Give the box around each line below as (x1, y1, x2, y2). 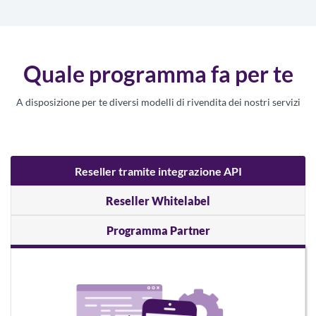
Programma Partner (106, 223, 210, 237)
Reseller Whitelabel (106, 193, 210, 207)
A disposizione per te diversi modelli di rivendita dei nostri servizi (16, 95, 300, 108)
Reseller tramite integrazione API (74, 164, 242, 178)
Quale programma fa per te (23, 59, 293, 87)
